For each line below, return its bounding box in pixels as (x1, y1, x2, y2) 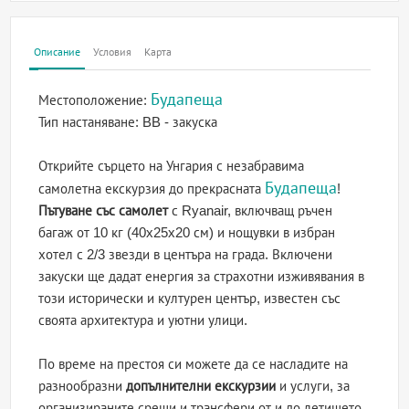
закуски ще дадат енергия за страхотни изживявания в (38, 268, 365, 285)
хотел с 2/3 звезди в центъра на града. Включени (38, 246, 333, 263)
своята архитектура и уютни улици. (38, 312, 248, 329)
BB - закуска (142, 114, 218, 131)
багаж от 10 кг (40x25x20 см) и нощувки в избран (38, 225, 336, 241)
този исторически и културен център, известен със (38, 290, 341, 307)
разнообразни (38, 378, 127, 394)
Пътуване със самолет (38, 203, 169, 219)
